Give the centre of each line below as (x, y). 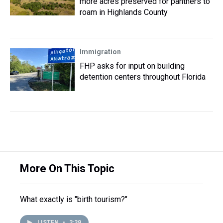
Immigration (100, 52)
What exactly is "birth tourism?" (74, 199)
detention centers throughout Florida (143, 77)
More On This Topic (67, 168)
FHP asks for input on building (132, 66)
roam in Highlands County (124, 12)
